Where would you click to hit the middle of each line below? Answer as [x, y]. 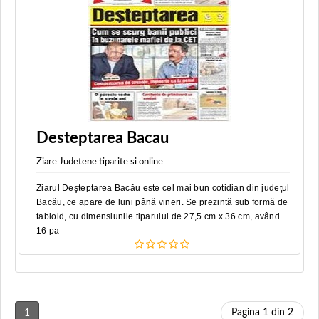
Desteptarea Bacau [103, 138]
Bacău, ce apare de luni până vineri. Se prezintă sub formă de [162, 203]
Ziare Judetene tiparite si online [100, 162]
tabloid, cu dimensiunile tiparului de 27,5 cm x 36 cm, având [158, 217]
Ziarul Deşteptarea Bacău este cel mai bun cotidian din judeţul [163, 188]
